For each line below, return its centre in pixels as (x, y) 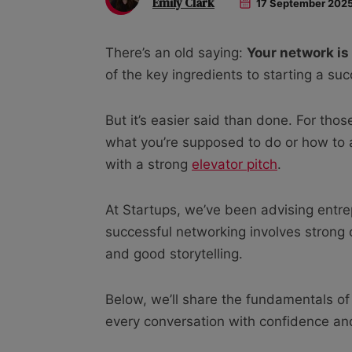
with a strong (148, 164)
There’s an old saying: (176, 52)
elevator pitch (235, 164)
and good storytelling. (174, 253)
